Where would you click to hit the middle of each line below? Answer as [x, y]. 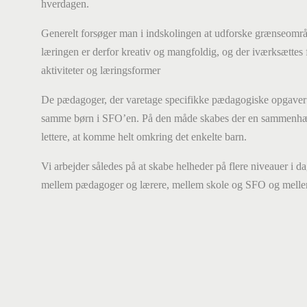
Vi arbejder [65, 166]
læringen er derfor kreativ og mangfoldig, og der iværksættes [172, 52]
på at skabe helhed [164, 166]
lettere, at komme [79, 137]
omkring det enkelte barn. [192, 137]
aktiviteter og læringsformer [101, 70]
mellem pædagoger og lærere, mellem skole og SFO [153, 185]
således [106, 166]
